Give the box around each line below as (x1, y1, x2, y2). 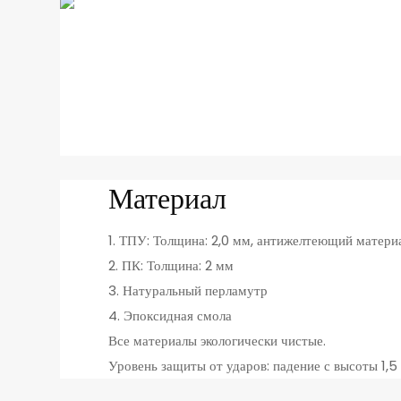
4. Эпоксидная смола (107, 306, 232, 326)
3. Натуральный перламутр (107, 281, 268, 301)
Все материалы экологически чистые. (107, 331, 329, 351)
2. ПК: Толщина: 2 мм (107, 256, 234, 276)
